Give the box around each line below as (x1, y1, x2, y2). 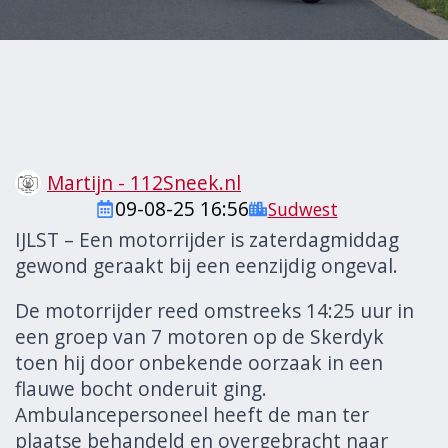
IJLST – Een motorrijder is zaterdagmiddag (15, 226, 399, 253)
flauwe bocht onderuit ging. (15, 375, 267, 403)
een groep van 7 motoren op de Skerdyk (15, 323, 384, 351)
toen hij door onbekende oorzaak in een (15, 349, 383, 377)
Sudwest (267, 197, 338, 221)
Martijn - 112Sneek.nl (47, 169, 241, 196)
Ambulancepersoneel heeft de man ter (15, 401, 369, 429)
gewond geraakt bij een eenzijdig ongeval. (15, 252, 398, 279)
